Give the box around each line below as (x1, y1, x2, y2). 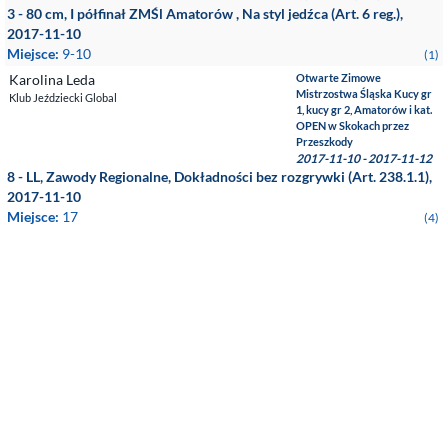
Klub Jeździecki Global (9, 91, 117, 104)
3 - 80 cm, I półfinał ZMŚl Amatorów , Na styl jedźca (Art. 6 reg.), (7, 5, 403, 22)
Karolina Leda (9, 71, 95, 88)
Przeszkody (296, 135, 354, 148)
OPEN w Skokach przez (296, 119, 410, 132)
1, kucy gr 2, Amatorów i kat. (296, 103, 433, 116)
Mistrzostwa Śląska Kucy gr (296, 87, 433, 100)
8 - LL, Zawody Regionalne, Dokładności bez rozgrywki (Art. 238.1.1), (7, 168, 432, 185)
